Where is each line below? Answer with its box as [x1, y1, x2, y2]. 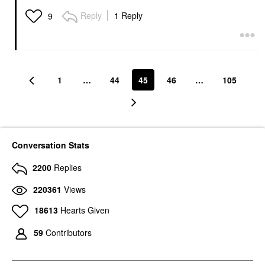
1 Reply [114, 9, 143, 22]
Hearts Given [60, 203, 109, 216]
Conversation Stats [12, 139, 89, 151]
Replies [54, 161, 82, 174]
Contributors [46, 227, 92, 239]
